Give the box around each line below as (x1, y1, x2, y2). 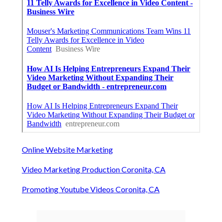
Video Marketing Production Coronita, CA (22, 165, 166, 174)
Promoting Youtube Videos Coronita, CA (22, 184, 160, 194)
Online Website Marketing (22, 145, 113, 155)
